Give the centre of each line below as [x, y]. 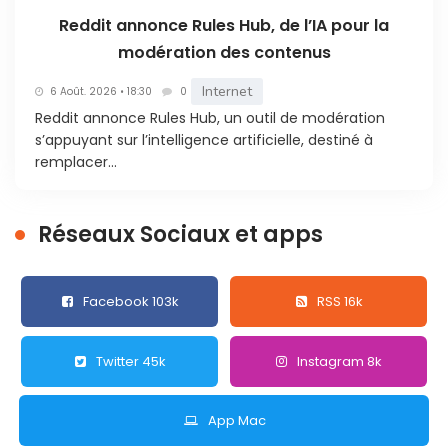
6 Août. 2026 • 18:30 [101, 91]
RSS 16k [339, 302]
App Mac [237, 421]
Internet [227, 92]
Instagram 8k [340, 361]
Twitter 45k [131, 361]
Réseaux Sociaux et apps [180, 235]
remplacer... [76, 162]
